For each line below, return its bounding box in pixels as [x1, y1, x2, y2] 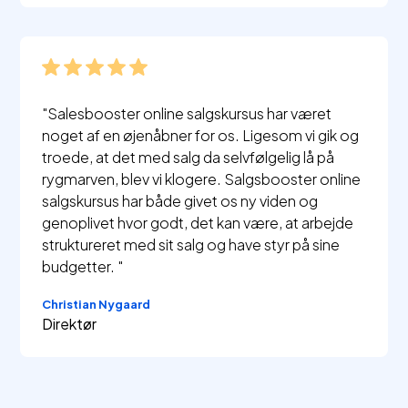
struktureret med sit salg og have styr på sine [42, 235, 341, 255]
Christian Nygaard [42, 297, 151, 312]
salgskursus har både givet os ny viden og [42, 191, 319, 211]
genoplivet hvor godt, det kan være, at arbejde [42, 213, 354, 233]
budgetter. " [42, 257, 124, 277]
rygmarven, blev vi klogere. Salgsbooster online [42, 169, 362, 189]
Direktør [42, 314, 97, 334]
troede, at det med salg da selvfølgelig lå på [42, 148, 335, 168]
